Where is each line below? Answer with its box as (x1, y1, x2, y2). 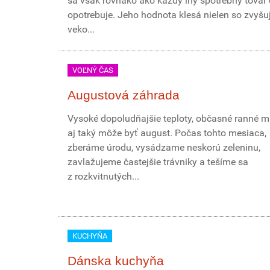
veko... (67, 24, 95, 35)
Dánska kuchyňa (67, 254, 164, 268)
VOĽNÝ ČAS (72, 66, 113, 75)
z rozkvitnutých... (67, 171, 139, 182)
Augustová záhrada (67, 88, 180, 102)
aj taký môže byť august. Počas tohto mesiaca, (67, 127, 266, 139)
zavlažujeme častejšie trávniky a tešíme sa (67, 156, 248, 168)
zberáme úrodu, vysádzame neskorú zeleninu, (67, 142, 260, 153)
